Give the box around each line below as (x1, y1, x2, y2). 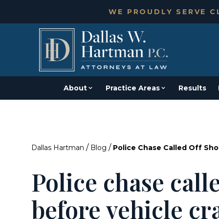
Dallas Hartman (31, 143, 84, 152)
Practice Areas (106, 84, 160, 92)
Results (178, 84, 206, 92)
